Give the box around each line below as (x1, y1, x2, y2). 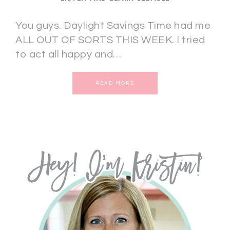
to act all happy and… (15, 49, 122, 60)
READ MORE (95, 81, 135, 86)
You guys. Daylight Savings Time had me (15, 21, 210, 31)
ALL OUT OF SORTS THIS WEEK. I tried (15, 35, 205, 45)
